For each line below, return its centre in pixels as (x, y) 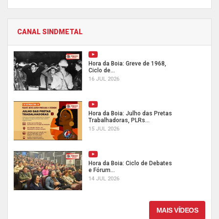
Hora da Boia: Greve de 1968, (127, 63)
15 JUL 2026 (104, 129)
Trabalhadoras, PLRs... (119, 120)
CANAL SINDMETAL (50, 32)
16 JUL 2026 (104, 79)
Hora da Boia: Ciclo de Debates (130, 163)
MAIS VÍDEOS (177, 210)
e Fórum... (102, 170)
